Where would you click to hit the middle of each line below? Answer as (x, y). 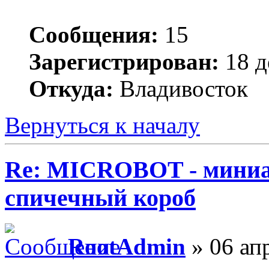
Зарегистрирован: (124, 61)
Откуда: (71, 88)
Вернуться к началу (102, 125)
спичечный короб (100, 198)
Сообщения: (94, 34)
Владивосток (181, 88)
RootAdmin (127, 247)
